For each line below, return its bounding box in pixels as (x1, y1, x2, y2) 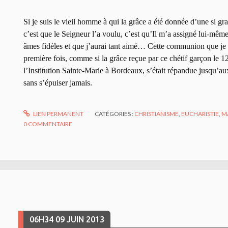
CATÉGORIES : (95, 109, 135, 118)
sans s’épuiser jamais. (23, 78, 92, 87)
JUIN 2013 (66, 214, 104, 224)
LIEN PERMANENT (32, 109, 84, 118)
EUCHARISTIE (181, 109, 219, 118)
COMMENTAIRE (28, 120, 72, 128)
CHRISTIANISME (134, 109, 179, 118)
